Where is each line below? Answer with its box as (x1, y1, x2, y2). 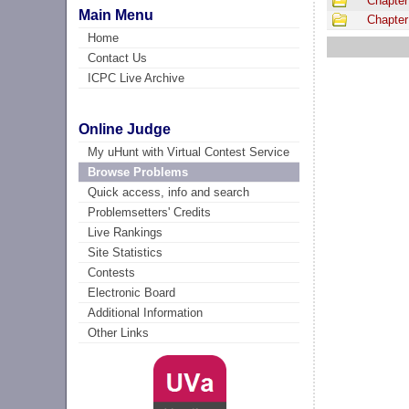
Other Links (88, 326, 150, 341)
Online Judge (79, 121, 172, 138)
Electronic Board (88, 286, 176, 300)
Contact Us (88, 50, 148, 65)
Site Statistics (88, 246, 163, 260)
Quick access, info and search (88, 185, 250, 200)
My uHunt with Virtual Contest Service (88, 145, 290, 160)
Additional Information (88, 306, 204, 320)
